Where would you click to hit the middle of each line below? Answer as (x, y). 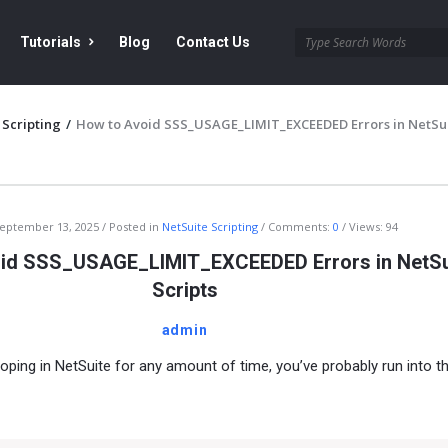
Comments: (300, 226)
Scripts (184, 290)
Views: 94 (373, 226)
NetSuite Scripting (210, 226)
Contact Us (213, 42)
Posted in (135, 226)
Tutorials (50, 42)
